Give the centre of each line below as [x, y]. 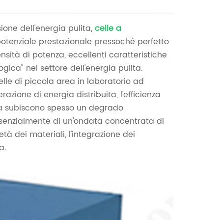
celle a [108, 29]
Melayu [164, 96]
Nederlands [172, 7]
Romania [167, 52]
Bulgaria [166, 74]
